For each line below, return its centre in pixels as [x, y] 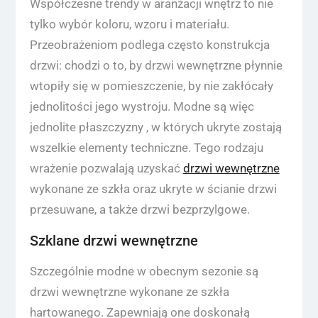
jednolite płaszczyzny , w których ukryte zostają [155, 127]
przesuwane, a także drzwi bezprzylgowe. [139, 209]
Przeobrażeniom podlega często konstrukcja [149, 44]
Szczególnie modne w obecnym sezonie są [144, 271]
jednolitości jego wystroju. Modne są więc [142, 106]
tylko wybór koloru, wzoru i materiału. [129, 24]
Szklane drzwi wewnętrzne [114, 240]
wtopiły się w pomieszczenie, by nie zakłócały [151, 86]
